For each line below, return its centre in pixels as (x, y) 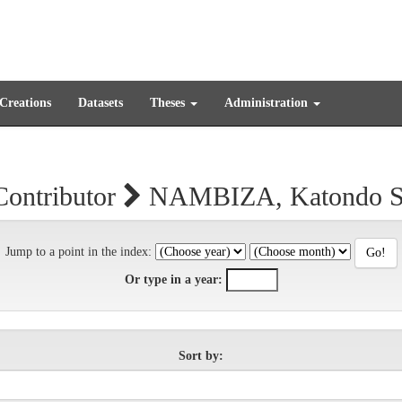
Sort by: (201, 356)
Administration (268, 103)
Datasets (100, 103)
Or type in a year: (173, 280)
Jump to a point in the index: (78, 252)
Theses (169, 103)
